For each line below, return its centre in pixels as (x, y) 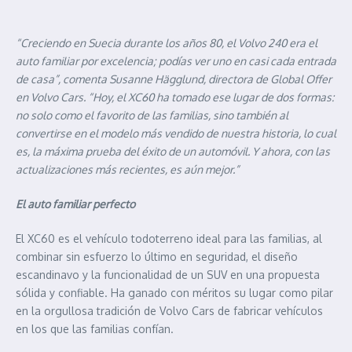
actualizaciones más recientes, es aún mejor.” (127, 169)
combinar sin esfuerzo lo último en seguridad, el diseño (157, 256)
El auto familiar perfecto (75, 203)
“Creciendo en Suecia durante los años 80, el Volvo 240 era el (167, 42)
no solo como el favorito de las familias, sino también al (152, 115)
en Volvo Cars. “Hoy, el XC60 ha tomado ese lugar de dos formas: (175, 97)
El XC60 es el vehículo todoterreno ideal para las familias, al (169, 238)
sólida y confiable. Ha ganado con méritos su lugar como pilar (174, 292)
